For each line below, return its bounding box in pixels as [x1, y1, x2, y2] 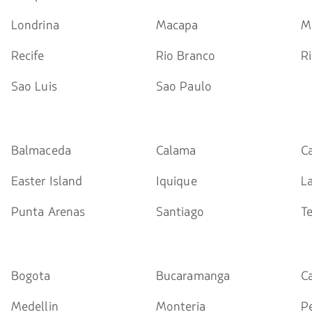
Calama [155, 141, 196, 159]
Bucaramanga [155, 267, 231, 285]
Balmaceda [10, 141, 71, 159]
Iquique [155, 172, 197, 190]
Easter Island [10, 172, 83, 190]
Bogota [10, 267, 51, 285]
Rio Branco [155, 47, 215, 65]
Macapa [155, 16, 198, 34]
